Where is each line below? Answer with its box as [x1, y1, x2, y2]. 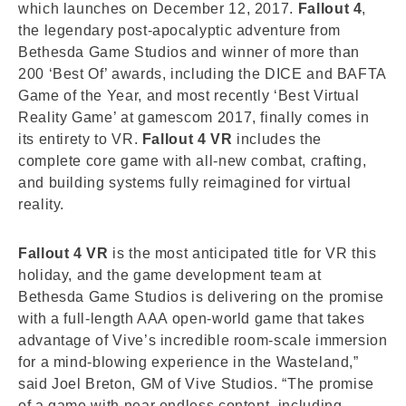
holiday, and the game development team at [18, 267, 322, 283]
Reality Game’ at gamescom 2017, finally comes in [18, 110, 370, 125]
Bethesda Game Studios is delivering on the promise [18, 289, 385, 304]
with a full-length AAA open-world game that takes [18, 311, 365, 326]
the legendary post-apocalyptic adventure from [18, 23, 341, 38]
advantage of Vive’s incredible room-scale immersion [18, 333, 388, 348]
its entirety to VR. [18, 131, 142, 147]
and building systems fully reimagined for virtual [18, 175, 352, 190]
